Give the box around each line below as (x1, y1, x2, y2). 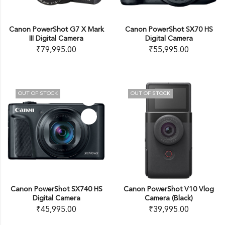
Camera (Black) (145, 195, 193, 202)
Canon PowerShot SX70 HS (125, 26, 213, 33)
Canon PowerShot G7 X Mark (9, 26, 104, 33)
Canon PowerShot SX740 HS (10, 186, 102, 193)
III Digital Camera (29, 35, 83, 42)
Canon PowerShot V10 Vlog (124, 186, 214, 193)
